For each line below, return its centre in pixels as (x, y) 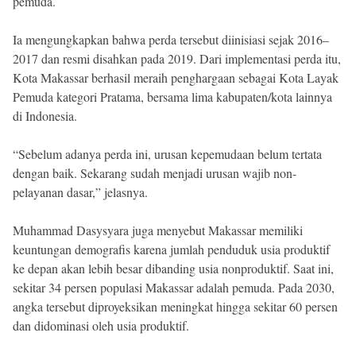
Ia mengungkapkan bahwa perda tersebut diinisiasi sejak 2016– (171, 39)
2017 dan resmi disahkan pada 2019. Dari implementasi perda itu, (177, 58)
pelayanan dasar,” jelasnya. (80, 192)
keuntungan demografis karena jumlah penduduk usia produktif (171, 249)
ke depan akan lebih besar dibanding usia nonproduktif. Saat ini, (173, 268)
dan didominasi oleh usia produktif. (101, 325)
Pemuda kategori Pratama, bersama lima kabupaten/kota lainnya (172, 96)
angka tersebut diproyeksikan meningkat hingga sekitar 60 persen (175, 306)
